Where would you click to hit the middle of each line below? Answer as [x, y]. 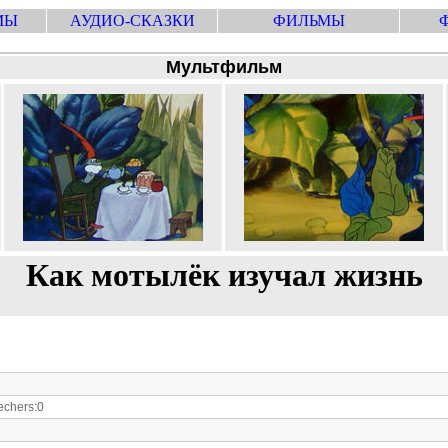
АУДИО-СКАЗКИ [132, 20]
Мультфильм [224, 67]
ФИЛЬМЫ [308, 20]
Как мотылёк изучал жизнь [224, 275]
